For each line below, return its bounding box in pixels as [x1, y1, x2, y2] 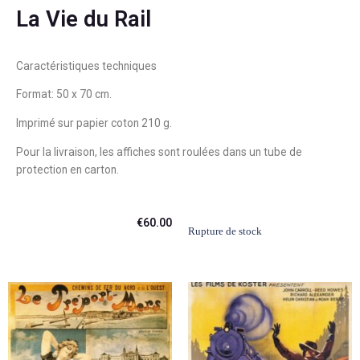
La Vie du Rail [16, 5, 151, 32]
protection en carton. [16, 162, 119, 176]
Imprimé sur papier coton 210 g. [16, 117, 172, 130]
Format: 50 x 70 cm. [16, 88, 112, 101]
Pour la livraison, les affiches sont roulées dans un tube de [16, 145, 302, 158]
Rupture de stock [188, 226, 262, 238]
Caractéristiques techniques [16, 59, 157, 72]
